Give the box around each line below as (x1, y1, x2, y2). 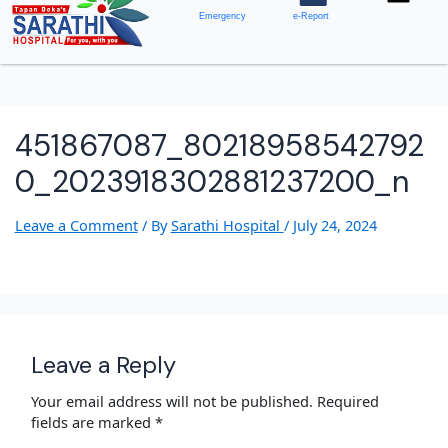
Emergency (199, 10, 247, 21)
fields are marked (31, 411, 156, 432)
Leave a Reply (31, 348, 177, 380)
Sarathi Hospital (170, 215, 284, 236)
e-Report (293, 10, 330, 21)
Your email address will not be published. (31, 390, 314, 411)
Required (317, 390, 380, 411)
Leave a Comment (14, 215, 138, 236)
